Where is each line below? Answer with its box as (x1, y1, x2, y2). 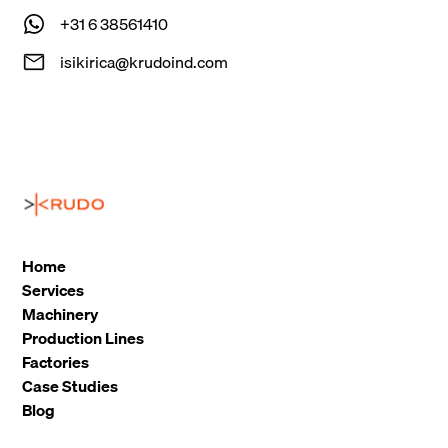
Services (22, 277, 85, 304)
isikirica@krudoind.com (60, 49, 229, 76)
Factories (22, 349, 90, 376)
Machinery (22, 301, 99, 328)
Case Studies (22, 373, 119, 400)
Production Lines (22, 325, 145, 352)
